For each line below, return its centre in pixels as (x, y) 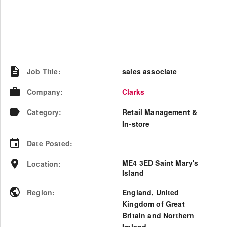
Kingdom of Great (154, 204)
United (167, 192)
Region (40, 192)
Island (133, 173)
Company (44, 92)
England (137, 192)
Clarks (134, 92)
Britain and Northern (158, 215)
